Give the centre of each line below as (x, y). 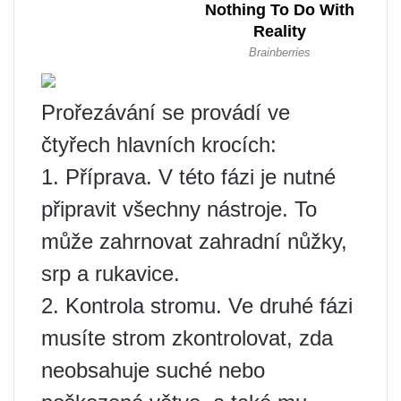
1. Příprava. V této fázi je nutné (188, 177)
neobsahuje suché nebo (153, 371)
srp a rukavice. (111, 274)
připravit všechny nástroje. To (179, 209)
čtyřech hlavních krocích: (159, 145)
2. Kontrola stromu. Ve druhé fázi (197, 306)
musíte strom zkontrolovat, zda (187, 338)
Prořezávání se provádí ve (166, 113)
